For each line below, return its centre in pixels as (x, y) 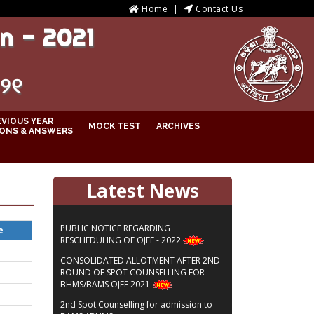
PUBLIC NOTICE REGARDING (115, 224)
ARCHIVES (178, 126)
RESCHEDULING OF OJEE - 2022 (122, 235)
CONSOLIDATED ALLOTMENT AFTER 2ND (140, 257)
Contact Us (219, 9)
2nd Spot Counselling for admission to (136, 301)
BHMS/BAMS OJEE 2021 (106, 280)
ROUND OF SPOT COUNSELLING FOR (132, 268)
